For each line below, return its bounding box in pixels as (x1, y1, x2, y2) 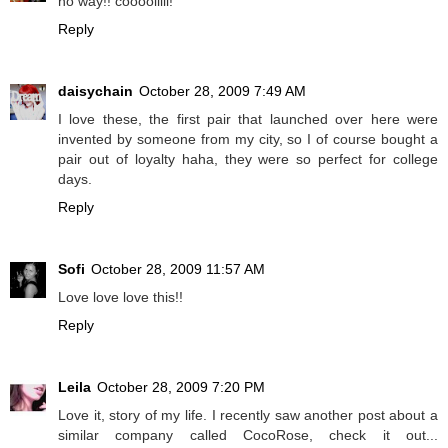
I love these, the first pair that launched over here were (58, 111, 438, 128)
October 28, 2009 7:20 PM (97, 379, 265, 396)
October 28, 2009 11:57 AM (91, 261, 265, 278)
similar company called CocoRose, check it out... (58, 427, 438, 444)
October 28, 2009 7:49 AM (139, 83, 306, 100)
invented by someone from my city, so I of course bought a (58, 131, 438, 148)
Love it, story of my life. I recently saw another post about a (58, 407, 438, 424)
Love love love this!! (58, 289, 183, 306)
